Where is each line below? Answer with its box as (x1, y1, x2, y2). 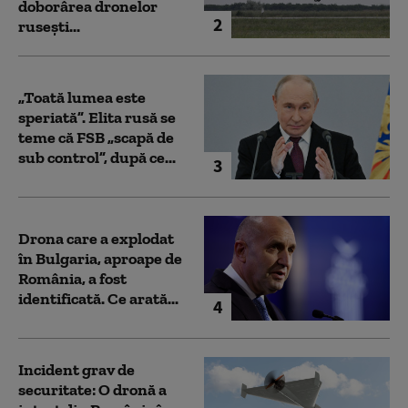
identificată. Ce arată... (18, 288, 178, 309)
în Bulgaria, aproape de (18, 248, 182, 269)
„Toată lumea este (18, 87, 146, 107)
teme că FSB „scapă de (18, 127, 174, 148)
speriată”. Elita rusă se (18, 107, 176, 127)
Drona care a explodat (18, 228, 174, 249)
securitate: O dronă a (18, 379, 167, 400)
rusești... (18, 16, 80, 37)
